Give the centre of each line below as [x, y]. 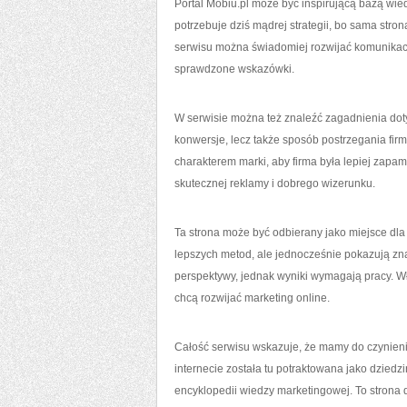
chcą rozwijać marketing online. [252, 298]
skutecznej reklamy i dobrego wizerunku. [275, 184]
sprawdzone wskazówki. [234, 69]
